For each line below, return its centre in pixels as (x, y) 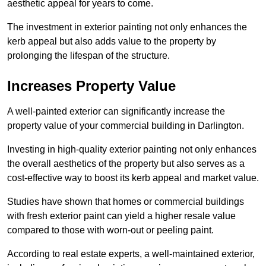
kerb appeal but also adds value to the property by (112, 41)
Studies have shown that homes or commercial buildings (126, 201)
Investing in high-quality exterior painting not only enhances (132, 149)
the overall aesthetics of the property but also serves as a (126, 163)
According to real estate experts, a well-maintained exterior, (131, 254)
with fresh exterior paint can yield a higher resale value (121, 216)
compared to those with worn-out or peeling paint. (110, 230)
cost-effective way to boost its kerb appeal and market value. (133, 178)
